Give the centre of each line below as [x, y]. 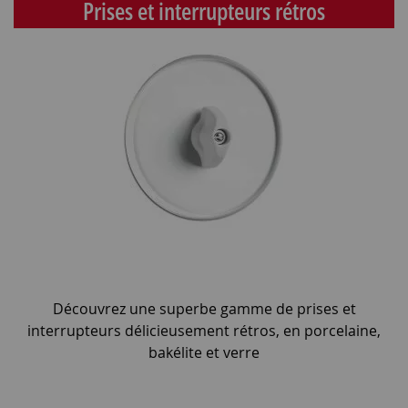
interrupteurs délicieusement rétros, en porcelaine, [204, 330]
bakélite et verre [204, 352]
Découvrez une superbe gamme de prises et [204, 308]
